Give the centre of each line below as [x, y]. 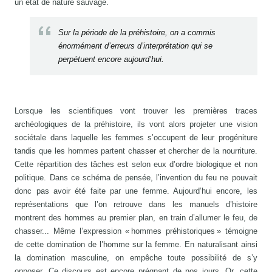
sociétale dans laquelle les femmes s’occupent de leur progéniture [136, 137]
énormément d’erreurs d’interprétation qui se [136, 46]
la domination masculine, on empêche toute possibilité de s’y [136, 257]
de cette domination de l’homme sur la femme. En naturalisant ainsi [136, 244]
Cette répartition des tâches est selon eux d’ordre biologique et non [136, 164]
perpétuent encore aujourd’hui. [111, 59]
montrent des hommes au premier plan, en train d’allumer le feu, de [136, 217]
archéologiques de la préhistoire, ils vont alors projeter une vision [136, 124]
